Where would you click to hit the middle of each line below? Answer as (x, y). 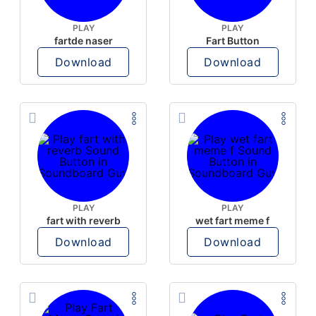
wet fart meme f (233, 220)
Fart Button (232, 41)
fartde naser (83, 41)
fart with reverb (83, 220)
